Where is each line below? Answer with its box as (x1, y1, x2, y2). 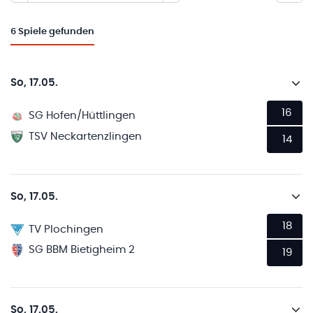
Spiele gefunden (18, 27, 94, 37)
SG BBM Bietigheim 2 (29, 245, 136, 256)
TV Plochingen (29, 224, 104, 235)
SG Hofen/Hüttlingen (29, 110, 136, 122)
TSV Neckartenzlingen (29, 131, 143, 142)
